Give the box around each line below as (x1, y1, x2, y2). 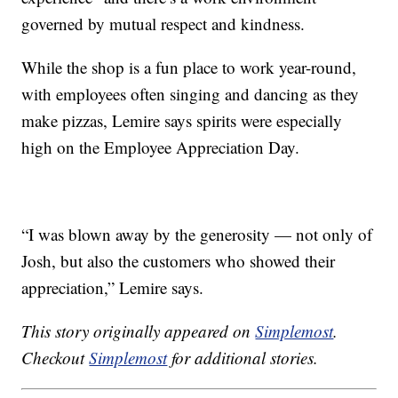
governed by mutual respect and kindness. (21, 12, 306, 36)
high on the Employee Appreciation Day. (21, 136, 300, 159)
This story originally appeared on (21, 320, 256, 343)
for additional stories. (167, 346, 319, 370)
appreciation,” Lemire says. (21, 276, 204, 299)
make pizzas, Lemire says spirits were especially (21, 109, 343, 132)
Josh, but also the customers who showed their (21, 250, 336, 273)
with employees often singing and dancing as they (21, 83, 360, 106)
